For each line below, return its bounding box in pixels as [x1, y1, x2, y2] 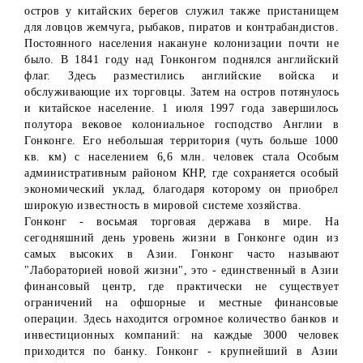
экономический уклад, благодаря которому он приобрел [24, 183, 339, 196]
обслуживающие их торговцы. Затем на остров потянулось [24, 86, 339, 99]
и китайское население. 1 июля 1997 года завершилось [24, 102, 339, 115]
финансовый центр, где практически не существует [24, 280, 339, 293]
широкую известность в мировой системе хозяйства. [24, 199, 305, 212]
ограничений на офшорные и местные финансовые [24, 297, 339, 310]
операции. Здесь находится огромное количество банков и [24, 313, 339, 326]
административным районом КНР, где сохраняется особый [24, 167, 339, 180]
